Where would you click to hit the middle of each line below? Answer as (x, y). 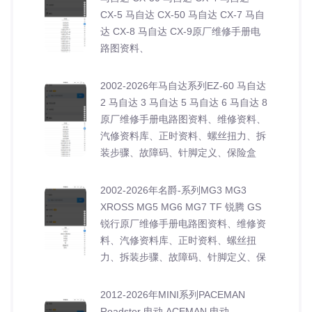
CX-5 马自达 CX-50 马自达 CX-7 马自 (182, 14)
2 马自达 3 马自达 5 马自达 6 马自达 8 (184, 102)
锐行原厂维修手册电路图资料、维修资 (183, 223)
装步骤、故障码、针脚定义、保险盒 (178, 152)
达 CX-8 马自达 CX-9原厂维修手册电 (180, 31)
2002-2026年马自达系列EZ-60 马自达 (183, 85)
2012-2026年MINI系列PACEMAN (173, 294)
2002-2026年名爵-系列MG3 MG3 (173, 190)
